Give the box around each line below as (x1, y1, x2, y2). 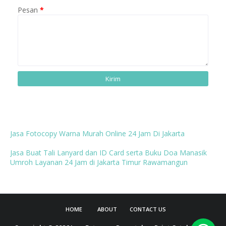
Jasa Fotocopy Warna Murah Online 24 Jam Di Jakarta (10, 128, 185, 138)
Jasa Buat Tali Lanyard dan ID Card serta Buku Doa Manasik (10, 147, 207, 157)
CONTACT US (129, 205, 166, 213)
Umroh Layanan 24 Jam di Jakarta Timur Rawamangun (10, 157, 188, 167)
